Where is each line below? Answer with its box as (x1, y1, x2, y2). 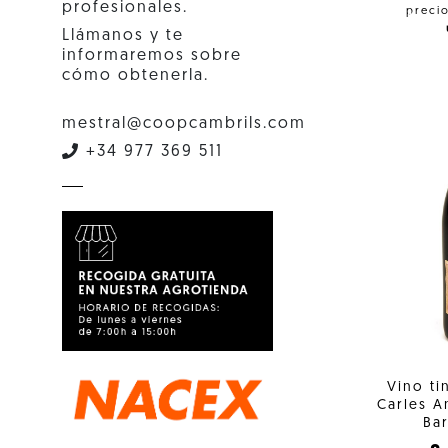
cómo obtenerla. (62, 67, 209, 84)
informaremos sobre (62, 47, 242, 64)
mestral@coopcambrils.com (62, 115, 306, 132)
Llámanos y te (62, 27, 184, 44)
